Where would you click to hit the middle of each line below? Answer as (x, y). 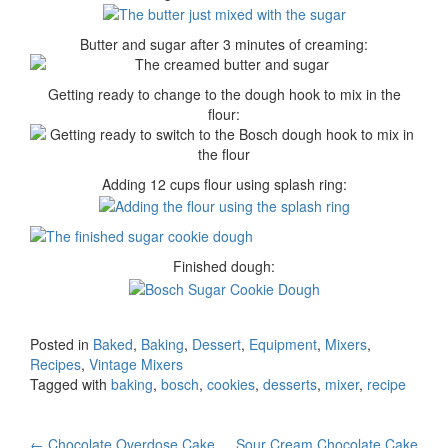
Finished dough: (224, 266)
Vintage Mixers (136, 363)
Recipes (55, 363)
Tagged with (70, 383)
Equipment (283, 343)
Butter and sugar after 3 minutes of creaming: (224, 43)
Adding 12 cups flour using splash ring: (224, 183)
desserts (290, 383)
